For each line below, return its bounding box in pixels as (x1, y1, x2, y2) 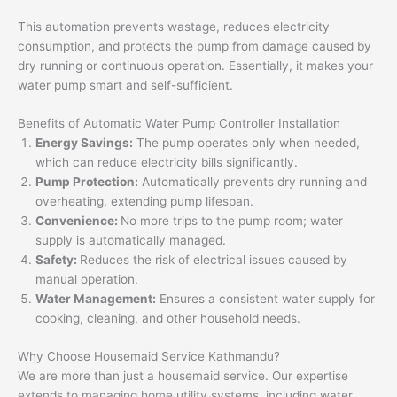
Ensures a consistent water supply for (156, 292, 375, 307)
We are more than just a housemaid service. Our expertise (18, 368, 348, 383)
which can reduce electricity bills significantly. (35, 155, 298, 170)
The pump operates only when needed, (133, 136, 360, 151)
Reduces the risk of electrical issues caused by (80, 253, 347, 268)
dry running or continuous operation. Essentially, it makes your (18, 58, 373, 73)
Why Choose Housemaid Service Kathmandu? (18, 348, 280, 363)
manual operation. (35, 272, 138, 287)
